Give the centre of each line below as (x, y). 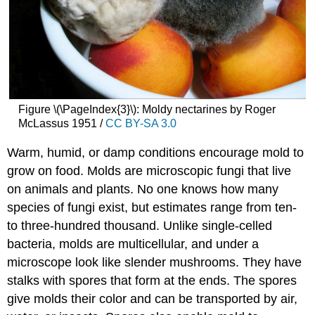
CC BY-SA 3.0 (141, 124)
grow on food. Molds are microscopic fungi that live (149, 171)
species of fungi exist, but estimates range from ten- (152, 207)
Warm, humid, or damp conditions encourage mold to (156, 152)
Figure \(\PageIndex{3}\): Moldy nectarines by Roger (147, 110)
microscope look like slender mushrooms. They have (155, 262)
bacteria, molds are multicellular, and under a (133, 244)
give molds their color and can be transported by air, (153, 298)
